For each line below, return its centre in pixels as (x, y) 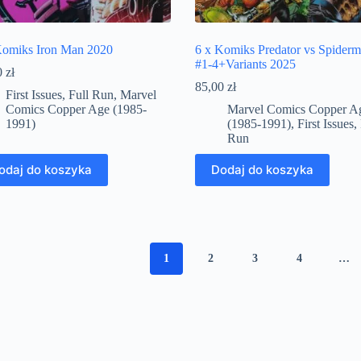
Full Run (91, 94)
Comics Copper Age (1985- (76, 109)
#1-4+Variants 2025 (245, 64)
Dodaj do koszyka (262, 170)
